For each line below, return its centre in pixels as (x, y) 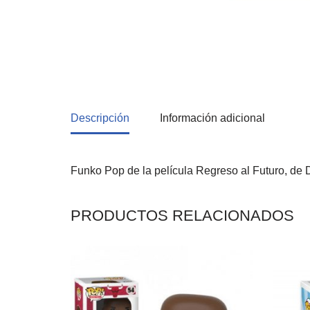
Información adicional (212, 118)
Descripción (100, 118)
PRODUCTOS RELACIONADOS (182, 215)
